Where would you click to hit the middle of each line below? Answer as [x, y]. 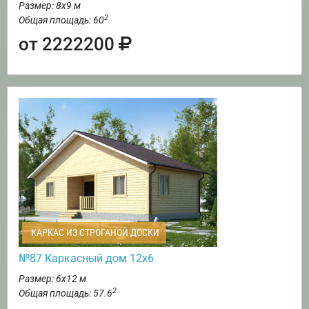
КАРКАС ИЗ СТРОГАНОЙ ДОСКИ [94, 233]
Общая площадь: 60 [61, 20]
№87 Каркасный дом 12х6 [86, 259]
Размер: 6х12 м [52, 279]
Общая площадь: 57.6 [66, 293]
